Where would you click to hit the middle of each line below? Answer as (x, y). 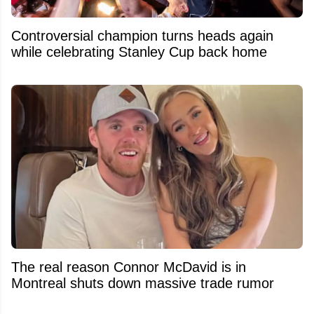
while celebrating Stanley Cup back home (139, 52)
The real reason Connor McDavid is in (129, 267)
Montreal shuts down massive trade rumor (143, 283)
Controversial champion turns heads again (142, 35)
